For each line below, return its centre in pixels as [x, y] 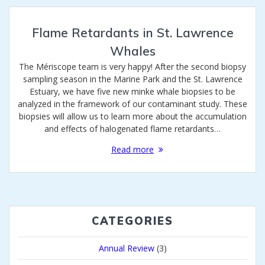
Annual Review [126, 248]
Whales [132, 51]
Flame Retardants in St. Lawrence [132, 33]
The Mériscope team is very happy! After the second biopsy [132, 67]
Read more [132, 150]
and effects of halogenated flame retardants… [132, 129]
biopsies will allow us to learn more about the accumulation [132, 117]
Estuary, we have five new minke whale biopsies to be [132, 92]
